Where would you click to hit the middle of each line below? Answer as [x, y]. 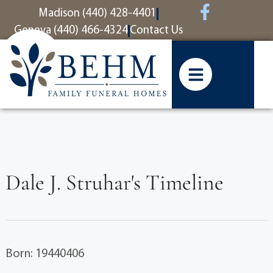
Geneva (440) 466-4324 [71, 31]
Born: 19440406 [44, 254]
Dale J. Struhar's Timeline [114, 183]
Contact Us [156, 31]
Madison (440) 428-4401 [97, 14]
